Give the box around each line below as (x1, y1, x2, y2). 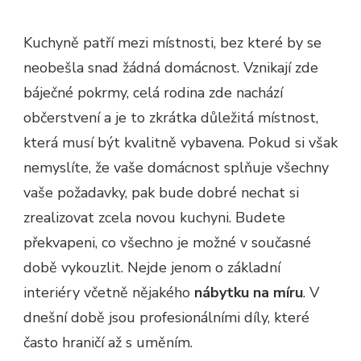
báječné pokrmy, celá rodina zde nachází (23, 82, 283, 102)
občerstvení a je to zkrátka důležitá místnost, (23, 107, 318, 127)
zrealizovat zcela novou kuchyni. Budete (23, 207, 285, 227)
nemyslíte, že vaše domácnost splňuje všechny (23, 157, 329, 177)
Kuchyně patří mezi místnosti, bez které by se (23, 32, 322, 52)
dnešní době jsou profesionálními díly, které (23, 307, 309, 327)
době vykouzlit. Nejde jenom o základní (23, 257, 280, 277)
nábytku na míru (194, 282, 303, 302)
